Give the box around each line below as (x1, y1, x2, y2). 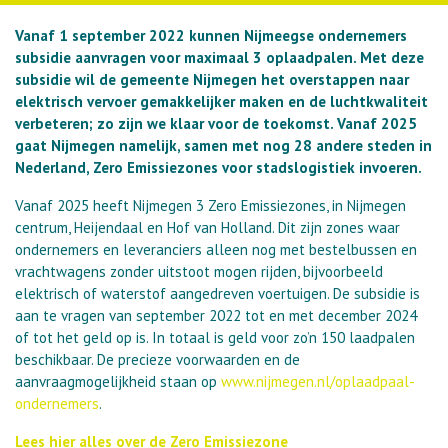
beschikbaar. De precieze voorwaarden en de (15, 350, 300, 370)
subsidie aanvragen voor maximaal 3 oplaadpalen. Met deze (15, 48, 424, 68)
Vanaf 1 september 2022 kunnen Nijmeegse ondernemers (15, 26, 407, 46)
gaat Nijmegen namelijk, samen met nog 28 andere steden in (15, 136, 432, 156)
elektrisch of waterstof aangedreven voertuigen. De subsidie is (15, 284, 420, 304)
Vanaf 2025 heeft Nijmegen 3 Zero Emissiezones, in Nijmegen (15, 196, 406, 216)
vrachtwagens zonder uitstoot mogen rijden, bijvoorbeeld (15, 262, 383, 282)
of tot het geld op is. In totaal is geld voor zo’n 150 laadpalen (15, 328, 415, 348)
